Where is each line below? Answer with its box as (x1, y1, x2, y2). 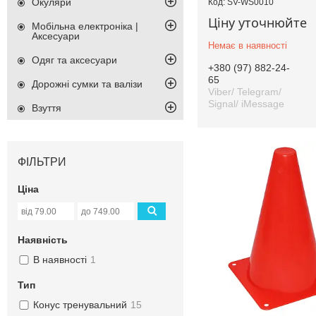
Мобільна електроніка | (32, 20, 138, 32)
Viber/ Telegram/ (208, 85, 281, 97)
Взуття (32, 102, 61, 114)
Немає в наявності (208, 39, 287, 51)
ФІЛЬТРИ (18, 156, 66, 169)
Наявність (18, 234, 68, 246)
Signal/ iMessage (208, 97, 284, 109)
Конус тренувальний (32, 299, 127, 311)
